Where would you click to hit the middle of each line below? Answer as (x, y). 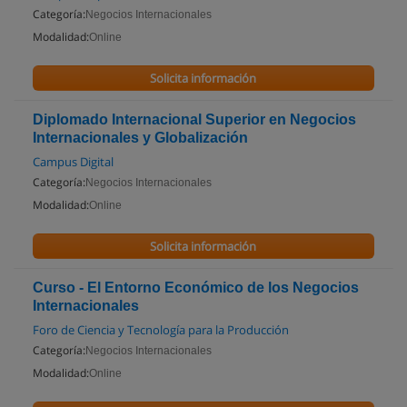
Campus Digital (73, 162)
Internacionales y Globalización (140, 138)
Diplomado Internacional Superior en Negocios (194, 119)
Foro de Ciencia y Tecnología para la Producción (161, 330)
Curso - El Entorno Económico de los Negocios (196, 288)
